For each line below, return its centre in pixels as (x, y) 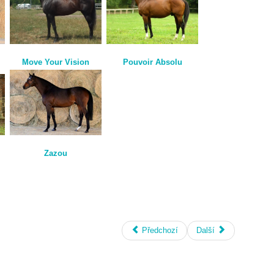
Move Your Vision (56, 62)
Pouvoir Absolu (152, 62)
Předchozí (160, 230)
